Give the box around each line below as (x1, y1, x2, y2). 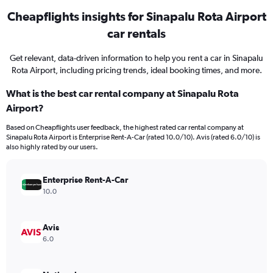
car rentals (107, 26, 166, 40)
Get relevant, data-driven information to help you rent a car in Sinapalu (10, 53, 263, 63)
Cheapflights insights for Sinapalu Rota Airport (7, 9, 266, 23)
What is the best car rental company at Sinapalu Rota (6, 88, 239, 99)
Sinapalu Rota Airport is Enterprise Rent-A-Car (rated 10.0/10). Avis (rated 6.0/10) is (6, 133, 260, 141)
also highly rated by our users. (6, 143, 98, 151)
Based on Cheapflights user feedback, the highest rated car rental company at (6, 123, 244, 132)
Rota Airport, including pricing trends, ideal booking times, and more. (11, 65, 262, 75)
